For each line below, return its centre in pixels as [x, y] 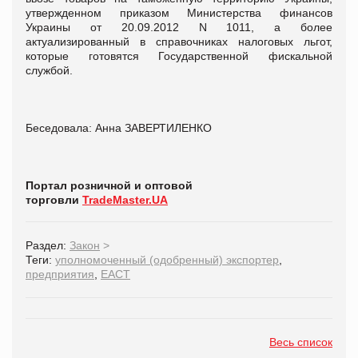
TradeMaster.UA [125, 199]
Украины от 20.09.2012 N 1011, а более [179, 27]
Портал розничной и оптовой [109, 185]
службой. [49, 70]
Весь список [301, 342]
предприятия [60, 274]
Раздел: [48, 245]
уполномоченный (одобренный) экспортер [167, 259]
